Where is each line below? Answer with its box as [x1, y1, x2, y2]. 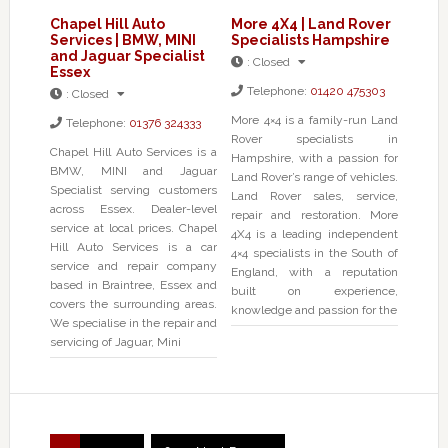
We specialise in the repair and [49, 315, 218, 330]
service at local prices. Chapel [49, 220, 218, 235]
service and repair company [49, 258, 218, 273]
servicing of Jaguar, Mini [49, 334, 181, 349]
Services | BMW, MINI [49, 31, 196, 48]
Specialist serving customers [49, 182, 218, 197]
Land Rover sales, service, [230, 188, 398, 203]
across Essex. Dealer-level [49, 201, 218, 216]
